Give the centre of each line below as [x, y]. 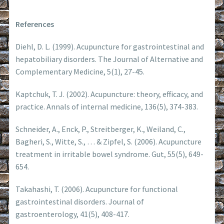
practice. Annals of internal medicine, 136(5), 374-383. [107, 106]
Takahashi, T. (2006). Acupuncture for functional [97, 189]
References [35, 24]
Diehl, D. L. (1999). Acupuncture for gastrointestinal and [110, 46]
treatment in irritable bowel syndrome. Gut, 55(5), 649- [110, 154]
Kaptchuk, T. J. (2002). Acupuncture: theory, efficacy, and [109, 94]
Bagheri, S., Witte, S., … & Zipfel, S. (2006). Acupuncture [109, 141]
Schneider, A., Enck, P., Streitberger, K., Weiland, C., [101, 129]
